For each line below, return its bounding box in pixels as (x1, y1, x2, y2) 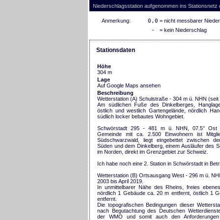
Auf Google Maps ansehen (97, 82, 161, 88)
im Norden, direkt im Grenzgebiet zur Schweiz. (97, 148, 208, 155)
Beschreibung (97, 89, 134, 96)
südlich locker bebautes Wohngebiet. (97, 113, 185, 119)
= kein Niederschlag (158, 27, 207, 33)
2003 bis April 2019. (97, 178, 143, 184)
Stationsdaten (96, 46, 135, 54)
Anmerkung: (102, 17, 131, 24)
